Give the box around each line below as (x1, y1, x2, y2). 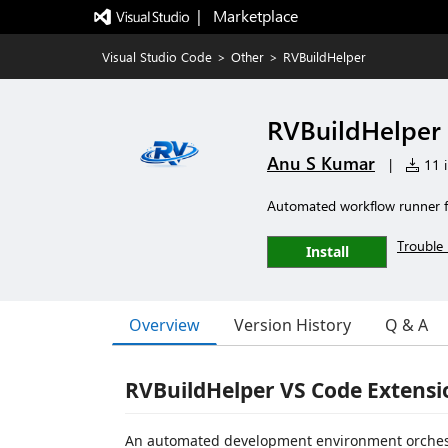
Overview (129, 313, 200, 336)
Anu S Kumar (267, 151, 375, 175)
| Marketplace (196, 5, 298, 26)
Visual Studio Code (102, 48, 212, 65)
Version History (234, 314, 351, 336)
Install (305, 242, 349, 261)
